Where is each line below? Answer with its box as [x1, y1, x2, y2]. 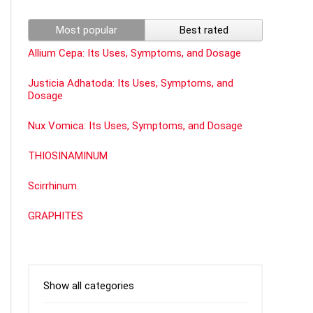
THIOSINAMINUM [28, 150, 108, 163]
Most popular [56, 24, 117, 37]
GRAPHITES [28, 210, 83, 223]
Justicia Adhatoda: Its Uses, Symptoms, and [28, 77, 233, 90]
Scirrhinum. [28, 180, 79, 193]
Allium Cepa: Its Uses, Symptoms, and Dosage [28, 47, 241, 60]
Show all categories [43, 279, 134, 293]
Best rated [179, 24, 228, 37]
